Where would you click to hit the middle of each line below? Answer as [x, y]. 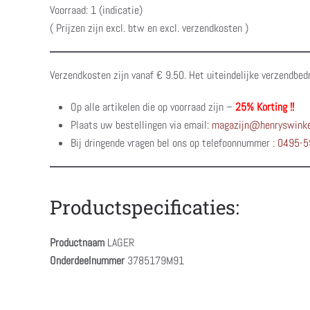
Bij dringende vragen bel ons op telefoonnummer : [174, 143]
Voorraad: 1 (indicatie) [96, 10]
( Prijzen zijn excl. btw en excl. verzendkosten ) [149, 28]
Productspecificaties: [145, 207]
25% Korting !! [265, 107]
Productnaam [77, 243]
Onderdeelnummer [87, 261]
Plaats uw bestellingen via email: [141, 125]
